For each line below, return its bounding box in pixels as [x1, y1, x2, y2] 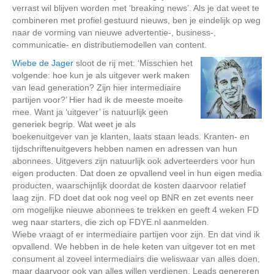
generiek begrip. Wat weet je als [12, 119, 136, 129]
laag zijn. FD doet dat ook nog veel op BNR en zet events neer [12, 193, 254, 202]
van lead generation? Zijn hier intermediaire [12, 83, 181, 92]
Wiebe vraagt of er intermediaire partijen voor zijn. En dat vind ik [12, 229, 260, 239]
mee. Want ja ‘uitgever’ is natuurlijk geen [12, 107, 168, 117]
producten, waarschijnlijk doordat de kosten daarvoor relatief [12, 180, 246, 190]
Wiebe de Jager [12, 58, 73, 68]
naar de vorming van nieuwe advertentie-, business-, [12, 28, 216, 37]
